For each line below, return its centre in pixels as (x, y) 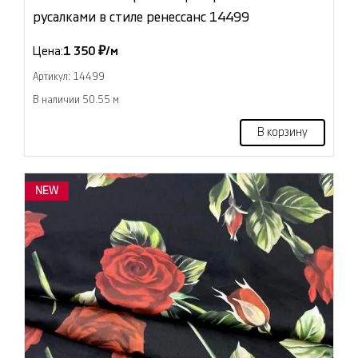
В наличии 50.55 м (76, 100)
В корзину (282, 133)
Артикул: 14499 (69, 77)
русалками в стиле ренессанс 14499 (141, 17)
